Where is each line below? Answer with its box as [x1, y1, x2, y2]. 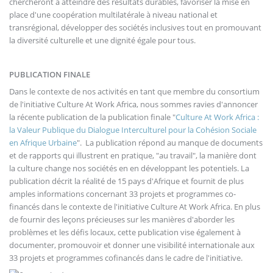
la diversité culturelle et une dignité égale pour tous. [9, 34, 196, 46]
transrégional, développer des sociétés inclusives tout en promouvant [9, 21, 261, 33]
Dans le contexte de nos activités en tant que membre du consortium [9, 85, 260, 97]
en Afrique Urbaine [9, 136, 77, 148]
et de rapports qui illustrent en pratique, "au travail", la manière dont [9, 149, 257, 161]
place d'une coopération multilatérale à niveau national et [9, 9, 218, 20]
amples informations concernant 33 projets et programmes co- [9, 188, 236, 199]
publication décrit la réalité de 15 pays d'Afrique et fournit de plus [9, 175, 244, 186]
